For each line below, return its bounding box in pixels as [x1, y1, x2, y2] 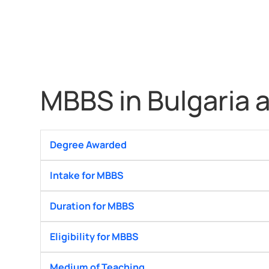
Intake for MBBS [50, 169, 124, 183]
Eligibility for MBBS [50, 230, 139, 244]
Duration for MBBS [50, 199, 135, 213]
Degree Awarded [50, 138, 127, 152]
